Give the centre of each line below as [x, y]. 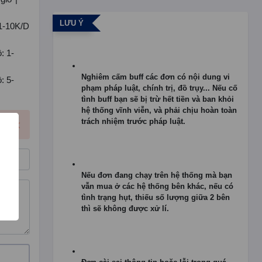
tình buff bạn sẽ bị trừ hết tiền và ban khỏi [158, 99]
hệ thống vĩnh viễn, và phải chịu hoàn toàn [159, 110]
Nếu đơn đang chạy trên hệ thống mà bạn [157, 175]
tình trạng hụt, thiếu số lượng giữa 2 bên [156, 197]
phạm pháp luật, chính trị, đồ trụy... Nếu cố [160, 88]
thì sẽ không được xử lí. [125, 208]
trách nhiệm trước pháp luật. [134, 121]
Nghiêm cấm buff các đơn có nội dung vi [156, 77]
